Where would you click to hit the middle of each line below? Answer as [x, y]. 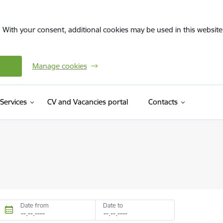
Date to [113, 205]
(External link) [150, 101]
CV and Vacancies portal [87, 102]
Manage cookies [59, 66]
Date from [34, 205]
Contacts [163, 102]
